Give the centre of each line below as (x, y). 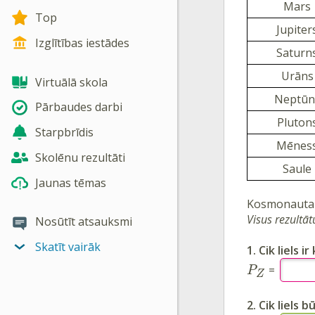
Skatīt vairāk (68, 247)
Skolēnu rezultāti (80, 157)
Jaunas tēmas (71, 182)
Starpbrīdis (64, 133)
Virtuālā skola (71, 82)
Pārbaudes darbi (79, 107)
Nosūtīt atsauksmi (84, 222)
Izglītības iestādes (82, 43)
